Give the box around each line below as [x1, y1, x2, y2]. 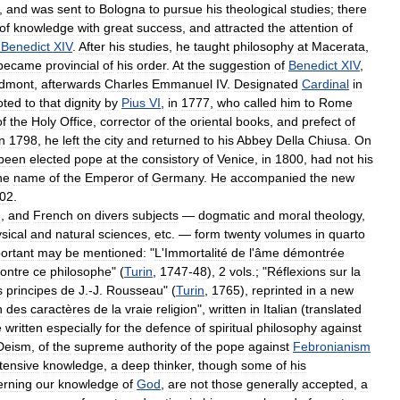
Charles [104, 76, 148, 91]
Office [60, 113, 93, 129]
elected [29, 151, 71, 166]
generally [246, 376, 298, 391]
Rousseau [106, 282, 163, 297]
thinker [154, 357, 191, 372]
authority [128, 338, 177, 354]
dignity [64, 95, 101, 110]
